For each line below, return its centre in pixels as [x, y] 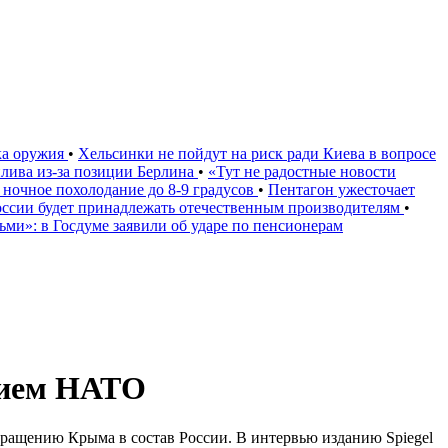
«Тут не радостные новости [302, 171]
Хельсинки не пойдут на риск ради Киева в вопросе [257, 153]
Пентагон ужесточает [341, 189]
